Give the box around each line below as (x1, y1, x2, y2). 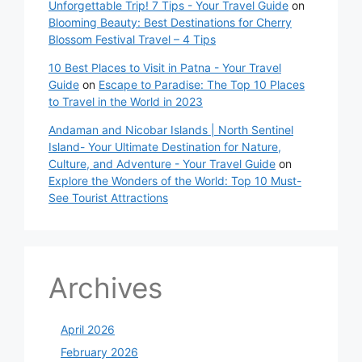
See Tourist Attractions (48, 191, 168, 205)
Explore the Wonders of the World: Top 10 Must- (48, 174, 301, 188)
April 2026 (61, 322, 115, 337)
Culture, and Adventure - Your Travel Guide (48, 157, 276, 171)
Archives (48, 271, 162, 305)
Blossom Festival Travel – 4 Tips (48, 32, 216, 47)
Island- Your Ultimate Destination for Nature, (48, 140, 281, 154)
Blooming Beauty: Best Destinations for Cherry (48, 15, 292, 30)
